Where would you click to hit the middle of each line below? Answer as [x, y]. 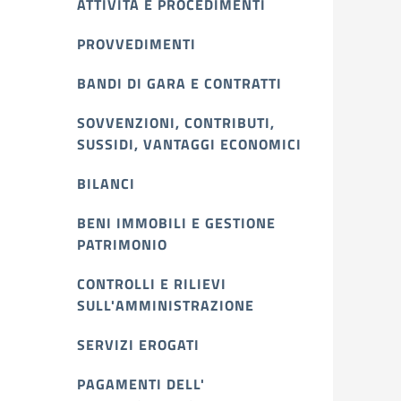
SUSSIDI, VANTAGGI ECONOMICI [189, 144]
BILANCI [106, 183]
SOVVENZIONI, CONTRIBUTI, [176, 123]
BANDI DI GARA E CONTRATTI [179, 83]
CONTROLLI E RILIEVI [152, 284]
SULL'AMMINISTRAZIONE [166, 305]
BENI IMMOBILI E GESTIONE [176, 223]
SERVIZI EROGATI [138, 345]
